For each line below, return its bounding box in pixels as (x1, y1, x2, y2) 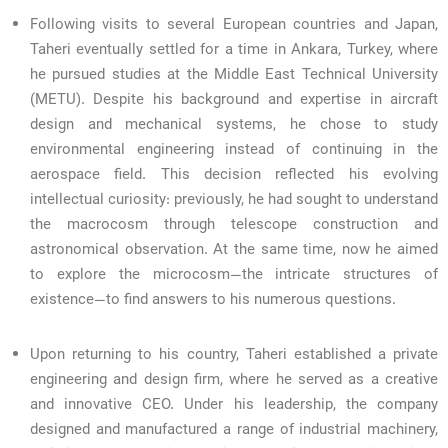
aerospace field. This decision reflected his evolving (30, 164, 438, 188)
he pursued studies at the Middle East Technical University (30, 64, 438, 88)
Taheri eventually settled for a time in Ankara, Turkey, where (30, 39, 438, 63)
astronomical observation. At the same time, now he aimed (30, 239, 438, 263)
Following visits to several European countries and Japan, (30, 14, 438, 38)
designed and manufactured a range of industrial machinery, (30, 419, 438, 443)
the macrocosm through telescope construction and (30, 214, 438, 238)
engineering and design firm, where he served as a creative (30, 369, 438, 393)
